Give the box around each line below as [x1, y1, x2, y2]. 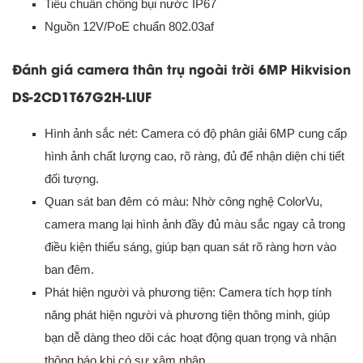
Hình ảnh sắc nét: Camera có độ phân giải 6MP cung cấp [45, 126, 347, 140]
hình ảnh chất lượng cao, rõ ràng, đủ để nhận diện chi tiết [45, 148, 344, 163]
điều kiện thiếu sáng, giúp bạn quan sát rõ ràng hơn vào [45, 239, 336, 254]
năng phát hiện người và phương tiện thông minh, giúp [45, 307, 330, 322]
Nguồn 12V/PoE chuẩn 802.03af [45, 19, 214, 33]
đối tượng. [45, 171, 99, 186]
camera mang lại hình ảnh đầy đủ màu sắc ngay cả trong [45, 216, 345, 231]
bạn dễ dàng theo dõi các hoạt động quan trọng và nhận [45, 330, 336, 344]
